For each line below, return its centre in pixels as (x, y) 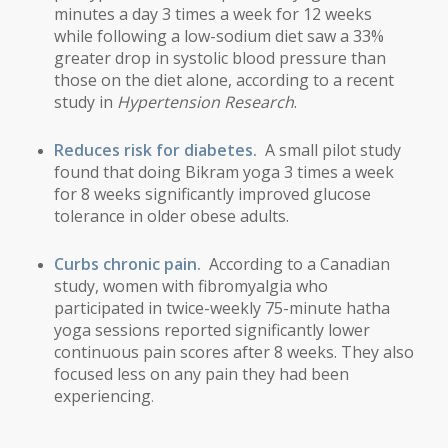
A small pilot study (332, 149)
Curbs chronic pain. (131, 263)
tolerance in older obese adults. (171, 215)
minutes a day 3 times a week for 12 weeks (212, 13)
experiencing (102, 395)
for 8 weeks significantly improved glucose (212, 193)
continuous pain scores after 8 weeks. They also (233, 351)
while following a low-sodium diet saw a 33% (218, 35)
